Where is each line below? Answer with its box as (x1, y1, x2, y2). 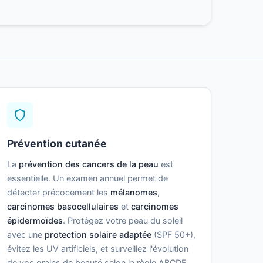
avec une (6, 230, 45, 240)
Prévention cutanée (6, 137, 107, 150)
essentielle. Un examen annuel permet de (6, 173, 168, 184)
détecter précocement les (6, 187, 110, 198)
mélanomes (110, 187, 157, 198)
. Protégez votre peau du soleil (62, 215, 183, 226)
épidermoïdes (6, 215, 63, 226)
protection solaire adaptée (44, 230, 151, 240)
